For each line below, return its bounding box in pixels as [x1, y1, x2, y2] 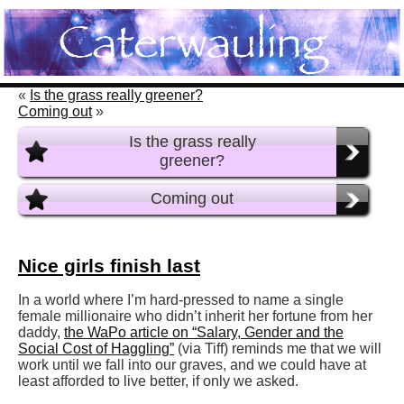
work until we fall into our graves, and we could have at [18, 357, 366, 373]
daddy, [18, 325, 60, 341]
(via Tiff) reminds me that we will [178, 341, 381, 357]
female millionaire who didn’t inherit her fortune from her [18, 308, 372, 325]
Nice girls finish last [18, 255, 200, 277]
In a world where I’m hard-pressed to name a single [18, 292, 344, 308]
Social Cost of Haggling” [18, 341, 174, 357]
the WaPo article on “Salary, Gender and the [64, 325, 344, 341]
